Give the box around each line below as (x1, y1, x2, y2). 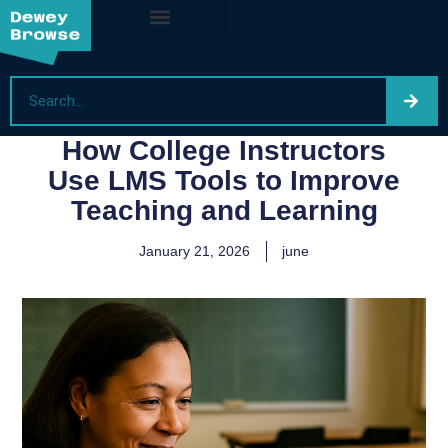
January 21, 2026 (139, 243, 250, 259)
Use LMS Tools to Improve (48, 165, 400, 196)
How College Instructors (62, 135, 386, 166)
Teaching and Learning (70, 195, 378, 226)
